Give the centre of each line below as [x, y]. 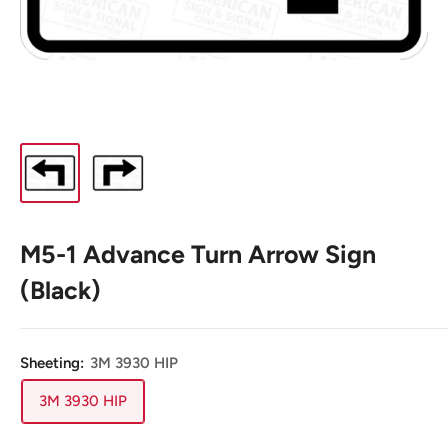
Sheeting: [54, 363]
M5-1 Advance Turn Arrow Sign [198, 254]
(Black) [60, 290]
